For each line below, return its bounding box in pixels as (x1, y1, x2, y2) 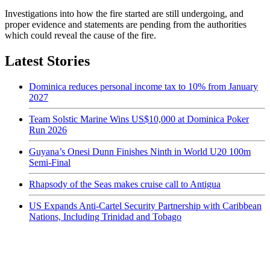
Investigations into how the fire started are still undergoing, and (5, 8, 243, 19)
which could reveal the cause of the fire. (5, 30, 161, 40)
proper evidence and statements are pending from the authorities (5, 19, 246, 30)
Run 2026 (29, 124, 67, 135)
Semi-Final (29, 157, 71, 168)
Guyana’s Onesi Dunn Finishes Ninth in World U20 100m (29, 146, 251, 157)
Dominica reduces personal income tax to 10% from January (29, 81, 258, 92)
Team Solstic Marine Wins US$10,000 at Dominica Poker (29, 113, 249, 124)
